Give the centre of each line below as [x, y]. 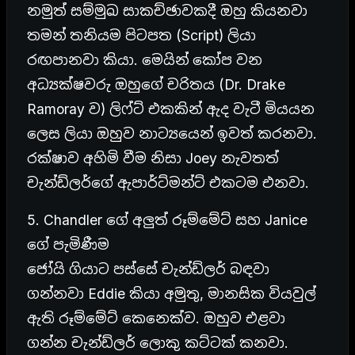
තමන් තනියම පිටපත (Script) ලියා [141, 35]
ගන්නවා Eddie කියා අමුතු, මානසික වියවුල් [172, 293]
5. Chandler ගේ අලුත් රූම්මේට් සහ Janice [167, 219]
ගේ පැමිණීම [68, 244]
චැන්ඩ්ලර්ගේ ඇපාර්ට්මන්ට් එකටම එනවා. [168, 182]
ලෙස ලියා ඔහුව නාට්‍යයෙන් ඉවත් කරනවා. [172, 133]
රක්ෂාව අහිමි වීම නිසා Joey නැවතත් [153, 158]
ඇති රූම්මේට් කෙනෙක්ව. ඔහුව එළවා [156, 318]
